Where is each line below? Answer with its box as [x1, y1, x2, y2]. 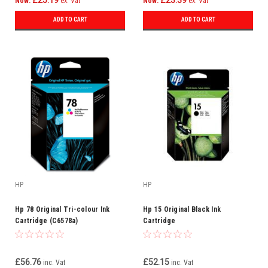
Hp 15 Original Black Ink [143, 205, 221, 214]
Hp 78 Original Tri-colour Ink [15, 205, 110, 214]
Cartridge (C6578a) [15, 217, 78, 225]
